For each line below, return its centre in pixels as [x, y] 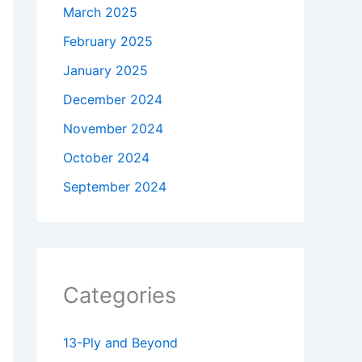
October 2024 [106, 158]
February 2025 [108, 42]
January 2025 [105, 71]
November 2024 [113, 129]
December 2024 [113, 100]
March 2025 [100, 13]
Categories [120, 296]
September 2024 [115, 187]
